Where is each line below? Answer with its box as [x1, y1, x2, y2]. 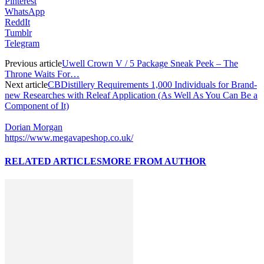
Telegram [5, 38, 39, 49]
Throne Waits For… [5, 69, 80, 80]
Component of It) [5, 101, 69, 111]
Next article [5, 80, 48, 90]
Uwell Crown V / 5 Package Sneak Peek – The [62, 58, 238, 69]
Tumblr [5, 28, 32, 38]
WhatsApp [5, 6, 45, 17]
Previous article [5, 58, 62, 69]
